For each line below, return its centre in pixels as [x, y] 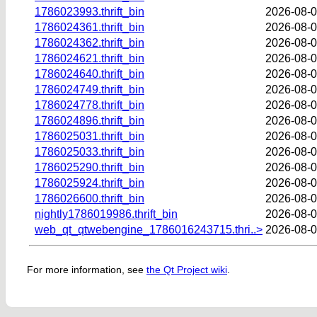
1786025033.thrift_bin [90, 151]
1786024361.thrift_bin [90, 27]
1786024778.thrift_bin [90, 105]
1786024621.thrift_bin [90, 58]
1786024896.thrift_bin [90, 120]
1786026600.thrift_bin [90, 198]
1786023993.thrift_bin [90, 11]
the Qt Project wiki [187, 270]
